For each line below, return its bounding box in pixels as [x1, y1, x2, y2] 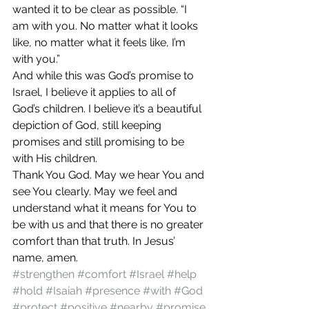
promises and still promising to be [12, 135, 187, 148]
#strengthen [12, 268, 74, 281]
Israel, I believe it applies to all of [12, 86, 179, 99]
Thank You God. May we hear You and [12, 168, 207, 181]
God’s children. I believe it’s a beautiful [12, 102, 204, 115]
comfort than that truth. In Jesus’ [12, 235, 178, 248]
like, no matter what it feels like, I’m [12, 36, 188, 49]
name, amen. [12, 251, 81, 264]
